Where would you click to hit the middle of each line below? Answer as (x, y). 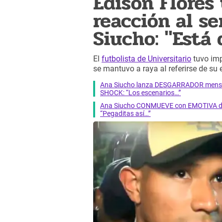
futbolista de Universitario (146, 59)
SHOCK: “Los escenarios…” (140, 92)
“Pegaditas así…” (125, 113)
